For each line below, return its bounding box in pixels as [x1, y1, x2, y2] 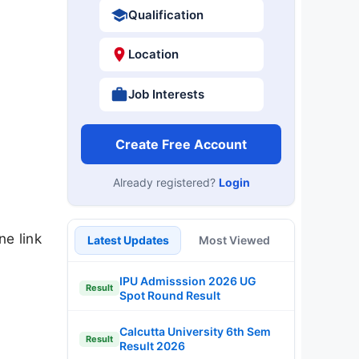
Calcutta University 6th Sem [119, 325, 271, 338]
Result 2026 [119, 339, 185, 353]
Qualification [127, 6, 204, 22]
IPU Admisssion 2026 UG [119, 273, 256, 288]
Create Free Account [115, 135, 247, 152]
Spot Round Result [119, 288, 220, 302]
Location [127, 46, 179, 62]
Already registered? [112, 175, 219, 189]
